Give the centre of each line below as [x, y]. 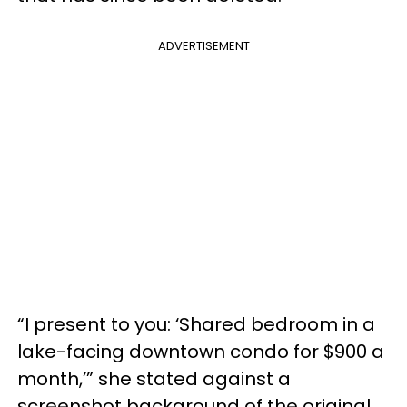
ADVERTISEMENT [203, 46]
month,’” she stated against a [154, 379]
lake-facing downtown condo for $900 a [201, 352]
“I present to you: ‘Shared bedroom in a [196, 324]
